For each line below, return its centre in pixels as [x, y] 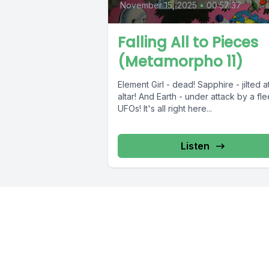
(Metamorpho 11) [180, 62]
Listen [195, 146]
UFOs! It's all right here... [165, 109]
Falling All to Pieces [188, 43]
